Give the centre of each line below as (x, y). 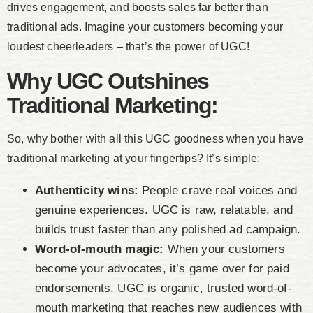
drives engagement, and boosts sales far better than (138, 8)
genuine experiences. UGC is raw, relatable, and (164, 210)
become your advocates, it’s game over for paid (162, 269)
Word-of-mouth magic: (100, 249)
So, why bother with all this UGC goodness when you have (155, 139)
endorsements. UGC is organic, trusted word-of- (163, 289)
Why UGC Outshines (108, 81)
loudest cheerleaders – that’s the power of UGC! (128, 47)
